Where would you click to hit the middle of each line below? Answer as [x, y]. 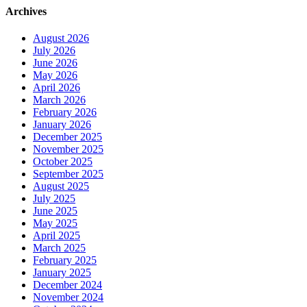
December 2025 [67, 137]
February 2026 [65, 112]
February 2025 [65, 260]
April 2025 [57, 236]
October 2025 [63, 162]
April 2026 [57, 88]
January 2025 [62, 273]
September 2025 [68, 174]
